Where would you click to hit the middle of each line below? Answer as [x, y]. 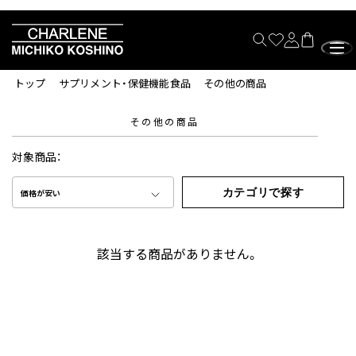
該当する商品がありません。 [178, 255]
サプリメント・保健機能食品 [125, 84]
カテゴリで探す [263, 192]
